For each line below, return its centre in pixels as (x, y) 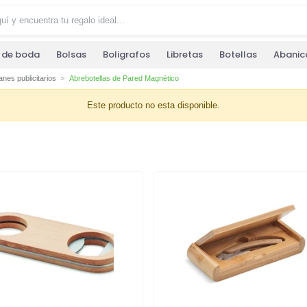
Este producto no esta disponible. (153, 105)
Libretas (185, 55)
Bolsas (71, 55)
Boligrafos (126, 55)
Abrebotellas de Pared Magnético (124, 78)
